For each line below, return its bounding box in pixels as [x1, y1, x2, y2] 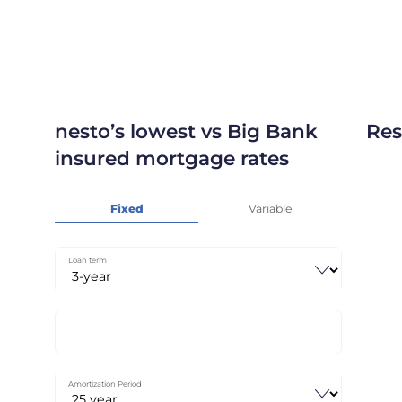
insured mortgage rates [55, 146, 290, 170]
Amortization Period [67, 380, 142, 389]
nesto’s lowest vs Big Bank [55, 119, 319, 144]
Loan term [67, 256, 107, 266]
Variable [248, 202, 293, 216]
